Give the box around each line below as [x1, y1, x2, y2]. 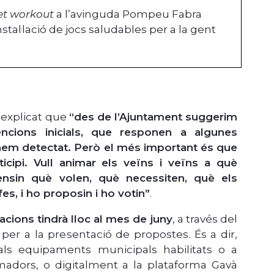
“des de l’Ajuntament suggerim [68, 110, 237, 123]
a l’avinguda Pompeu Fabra [54, 8, 202, 21]
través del [183, 212, 238, 225]
